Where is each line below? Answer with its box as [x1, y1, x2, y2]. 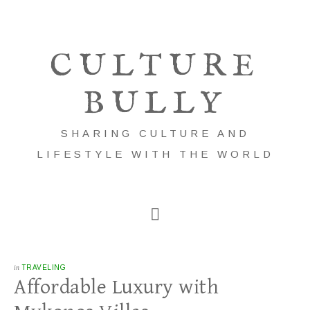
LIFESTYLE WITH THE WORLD [36, 148, 274, 160]
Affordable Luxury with [14, 275, 219, 299]
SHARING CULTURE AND [60, 127, 250, 139]
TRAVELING [21, 264, 66, 271]
